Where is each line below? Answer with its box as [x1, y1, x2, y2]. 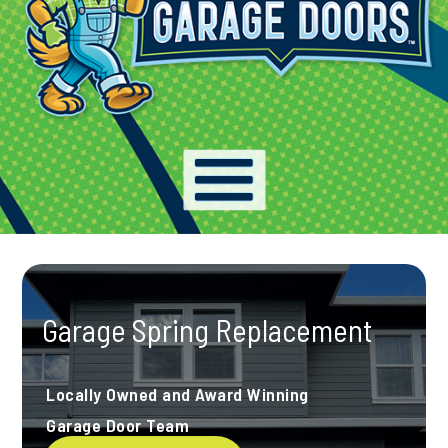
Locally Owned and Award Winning [46, 382, 309, 405]
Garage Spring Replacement [42, 310, 373, 348]
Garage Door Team [46, 413, 190, 436]
